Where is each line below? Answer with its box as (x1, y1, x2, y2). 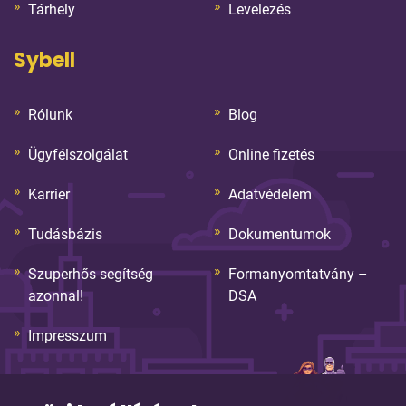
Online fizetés (228, 145, 314, 163)
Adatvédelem (228, 185, 312, 203)
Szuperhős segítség (28, 265, 153, 283)
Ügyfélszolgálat (28, 145, 128, 163)
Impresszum (28, 326, 107, 344)
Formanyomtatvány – (228, 265, 368, 283)
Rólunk (28, 105, 72, 123)
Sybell (14, 45, 75, 74)
